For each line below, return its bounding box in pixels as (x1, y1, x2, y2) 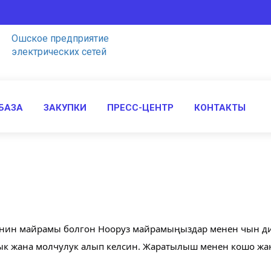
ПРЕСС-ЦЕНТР (107, 102, 174, 113)
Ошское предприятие (11, 33, 109, 44)
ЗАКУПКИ (44, 102, 87, 113)
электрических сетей (11, 46, 106, 57)
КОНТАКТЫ (194, 102, 246, 113)
